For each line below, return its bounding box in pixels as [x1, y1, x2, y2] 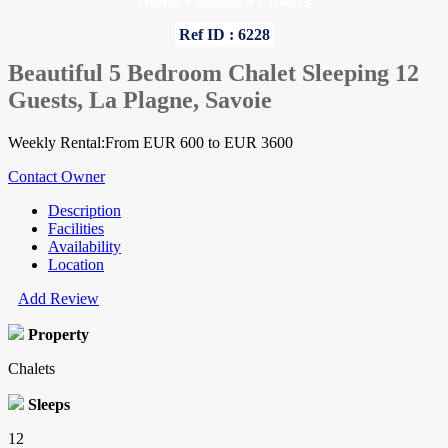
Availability [48, 238, 121, 256]
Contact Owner [8, 168, 105, 186]
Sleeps [28, 396, 70, 414]
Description [48, 202, 121, 220]
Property [28, 326, 89, 344]
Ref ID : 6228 [178, 26, 270, 43]
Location [48, 256, 104, 274]
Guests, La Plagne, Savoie [8, 87, 272, 114]
